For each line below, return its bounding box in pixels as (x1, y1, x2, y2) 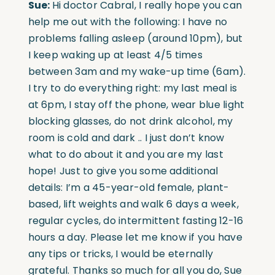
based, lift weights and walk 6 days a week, (28, 196, 239, 211)
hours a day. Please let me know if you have (28, 230, 242, 244)
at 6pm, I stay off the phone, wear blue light (28, 97, 245, 112)
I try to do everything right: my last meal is (28, 80, 238, 95)
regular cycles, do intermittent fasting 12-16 (28, 213, 244, 228)
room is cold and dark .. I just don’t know (28, 130, 225, 145)
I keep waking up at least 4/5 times (28, 47, 203, 62)
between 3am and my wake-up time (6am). (28, 64, 246, 79)
